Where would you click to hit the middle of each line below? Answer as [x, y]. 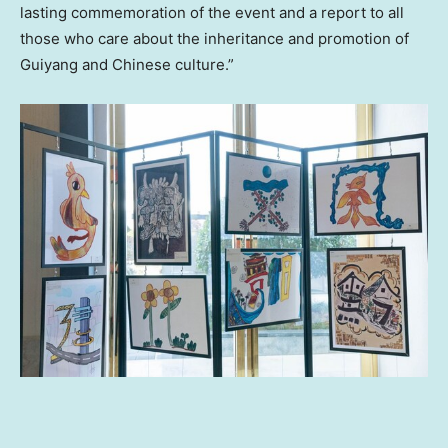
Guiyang [49, 65]
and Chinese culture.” [156, 65]
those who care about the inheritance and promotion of [214, 39]
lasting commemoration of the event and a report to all [212, 13]
